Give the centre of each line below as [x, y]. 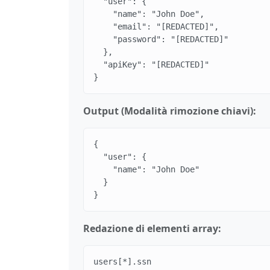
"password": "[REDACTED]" [161, 39]
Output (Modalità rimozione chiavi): [170, 111]
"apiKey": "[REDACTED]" [151, 64]
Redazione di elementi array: [152, 228]
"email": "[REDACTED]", [156, 26]
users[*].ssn [122, 261]
